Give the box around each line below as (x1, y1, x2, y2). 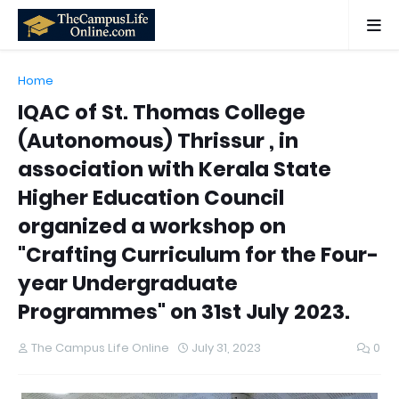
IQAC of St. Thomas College (18, 98, 305, 126)
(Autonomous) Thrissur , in (18, 126, 298, 155)
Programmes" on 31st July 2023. (18, 297, 350, 326)
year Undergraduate (18, 269, 238, 297)
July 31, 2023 (191, 339, 261, 356)
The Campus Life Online (31, 339, 169, 356)
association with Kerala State (18, 155, 331, 183)
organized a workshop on (18, 212, 286, 240)
